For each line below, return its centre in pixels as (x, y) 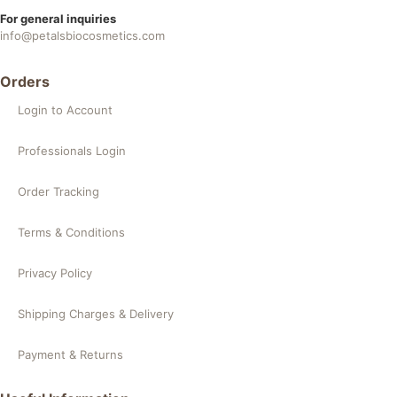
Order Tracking (58, 191)
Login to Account (65, 109)
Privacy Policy (55, 272)
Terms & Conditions (71, 232)
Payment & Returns (70, 354)
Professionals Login (72, 150)
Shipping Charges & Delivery (96, 313)
